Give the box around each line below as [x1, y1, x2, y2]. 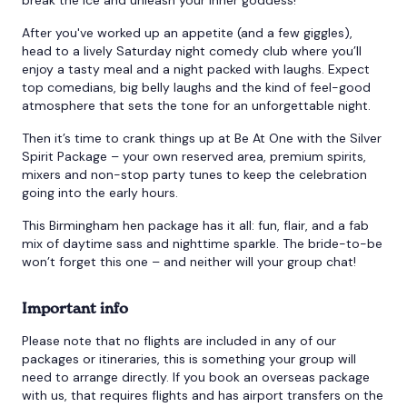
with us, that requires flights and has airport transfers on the [22, 386, 383, 403]
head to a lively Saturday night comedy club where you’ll [22, 42, 362, 59]
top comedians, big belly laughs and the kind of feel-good [22, 78, 371, 95]
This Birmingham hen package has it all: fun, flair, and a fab [22, 216, 369, 233]
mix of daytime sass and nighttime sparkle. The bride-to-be [22, 234, 382, 252]
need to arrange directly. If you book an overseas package [22, 368, 370, 385]
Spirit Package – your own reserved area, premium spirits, [22, 147, 366, 164]
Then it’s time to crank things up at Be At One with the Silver [22, 129, 382, 146]
